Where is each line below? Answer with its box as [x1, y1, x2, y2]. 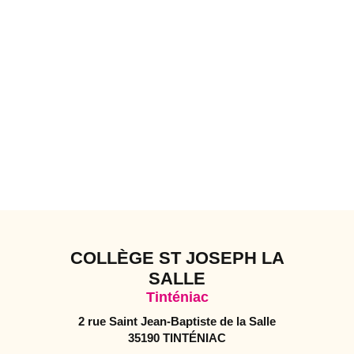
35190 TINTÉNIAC [128, 330, 226, 345]
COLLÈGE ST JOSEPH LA [70, 247, 284, 268]
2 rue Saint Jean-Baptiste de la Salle [78, 314, 276, 328]
